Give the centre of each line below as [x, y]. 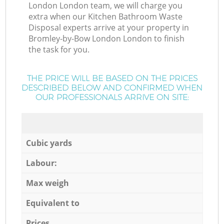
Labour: [41, 163]
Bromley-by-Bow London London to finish [107, 39]
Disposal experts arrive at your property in [109, 28]
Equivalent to [52, 203]
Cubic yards [49, 143]
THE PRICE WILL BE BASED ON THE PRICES [112, 78]
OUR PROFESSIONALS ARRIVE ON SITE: [112, 97]
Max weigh [47, 183]
